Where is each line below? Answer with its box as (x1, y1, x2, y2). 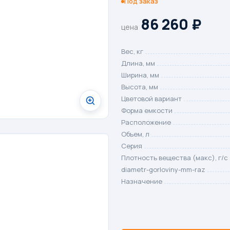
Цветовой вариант (121, 94, 182, 103)
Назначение (121, 177, 162, 186)
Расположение (121, 118, 171, 127)
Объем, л (121, 129, 149, 139)
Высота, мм (121, 82, 158, 91)
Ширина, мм (121, 70, 159, 80)
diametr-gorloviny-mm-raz (121, 165, 205, 174)
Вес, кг (121, 47, 143, 56)
